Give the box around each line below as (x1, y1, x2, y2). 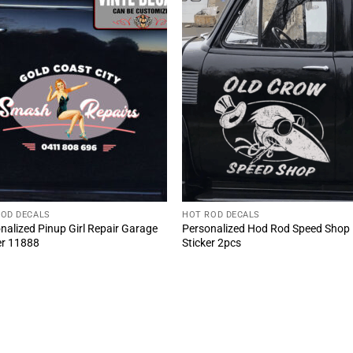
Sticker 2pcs (182, 236, 242, 250)
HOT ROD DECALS (182, 209, 260, 220)
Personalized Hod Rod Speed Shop (182, 221, 351, 236)
